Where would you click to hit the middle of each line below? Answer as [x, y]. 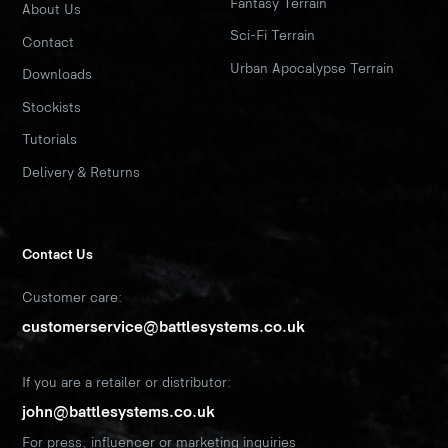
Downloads [57, 75]
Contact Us [58, 255]
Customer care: [72, 298]
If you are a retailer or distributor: [127, 383]
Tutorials [50, 140]
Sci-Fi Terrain [272, 36]
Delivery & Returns [82, 172]
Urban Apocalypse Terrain [312, 68]
